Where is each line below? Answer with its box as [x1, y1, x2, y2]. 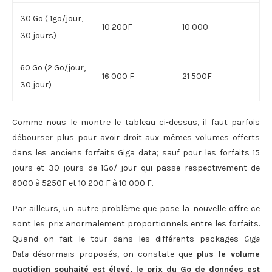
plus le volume [197, 248, 260, 259]
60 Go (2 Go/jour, [20, 62, 86, 73]
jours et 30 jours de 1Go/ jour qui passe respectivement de [12, 162, 260, 173]
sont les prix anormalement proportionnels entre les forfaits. [12, 218, 260, 229]
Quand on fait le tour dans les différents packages [12, 233, 244, 244]
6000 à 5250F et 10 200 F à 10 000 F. [12, 177, 153, 188]
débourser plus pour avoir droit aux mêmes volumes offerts [12, 132, 260, 143]
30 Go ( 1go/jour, [20, 13, 83, 24]
